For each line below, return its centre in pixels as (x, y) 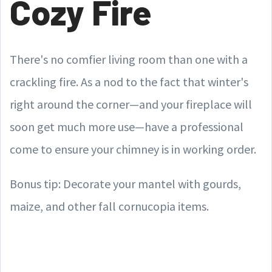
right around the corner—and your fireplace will (131, 104)
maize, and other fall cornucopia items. (109, 206)
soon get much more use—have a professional (127, 127)
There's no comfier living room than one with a (129, 59)
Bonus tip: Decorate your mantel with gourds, (125, 184)
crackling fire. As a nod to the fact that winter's (129, 82)
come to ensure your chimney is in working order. (133, 149)
